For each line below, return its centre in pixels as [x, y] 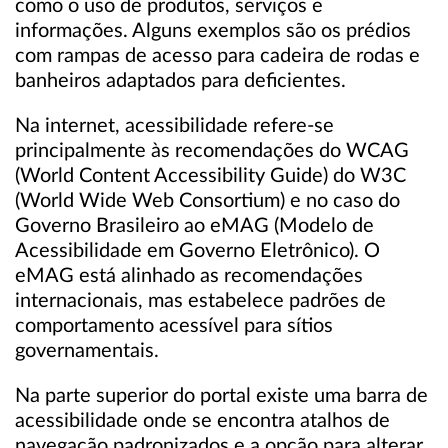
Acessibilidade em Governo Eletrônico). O [197, 251]
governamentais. [87, 351]
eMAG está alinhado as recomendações [189, 276]
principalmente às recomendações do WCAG [212, 151]
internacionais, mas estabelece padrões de [200, 301]
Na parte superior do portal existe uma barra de [221, 396]
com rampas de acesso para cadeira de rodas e [217, 56]
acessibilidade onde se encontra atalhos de [202, 421]
